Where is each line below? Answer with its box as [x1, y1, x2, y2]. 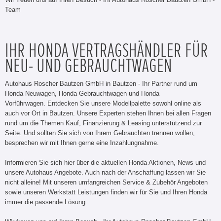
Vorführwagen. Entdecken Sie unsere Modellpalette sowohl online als [5, 99, 201, 107]
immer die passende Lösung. [5, 198, 87, 206]
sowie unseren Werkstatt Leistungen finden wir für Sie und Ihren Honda [5, 188, 207, 196]
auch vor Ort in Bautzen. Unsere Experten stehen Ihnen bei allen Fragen [5, 109, 211, 117]
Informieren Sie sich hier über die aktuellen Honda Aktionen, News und [5, 158, 206, 166]
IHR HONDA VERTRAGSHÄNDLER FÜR [5, 40, 208, 61]
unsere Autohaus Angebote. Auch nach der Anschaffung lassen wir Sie [5, 168, 206, 176]
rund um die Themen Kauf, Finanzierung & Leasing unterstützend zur [5, 119, 202, 127]
